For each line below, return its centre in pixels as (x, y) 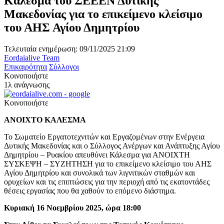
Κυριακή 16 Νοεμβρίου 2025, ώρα (63, 207)
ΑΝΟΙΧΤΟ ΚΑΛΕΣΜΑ (45, 119)
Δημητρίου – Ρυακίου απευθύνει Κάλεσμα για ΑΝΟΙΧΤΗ (97, 154)
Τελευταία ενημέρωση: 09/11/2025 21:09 (69, 48)
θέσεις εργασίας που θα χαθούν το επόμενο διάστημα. (90, 190)
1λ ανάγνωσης (27, 84)
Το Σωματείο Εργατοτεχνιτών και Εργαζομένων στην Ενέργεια (104, 136)
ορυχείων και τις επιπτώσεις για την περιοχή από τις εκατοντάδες (107, 181)
